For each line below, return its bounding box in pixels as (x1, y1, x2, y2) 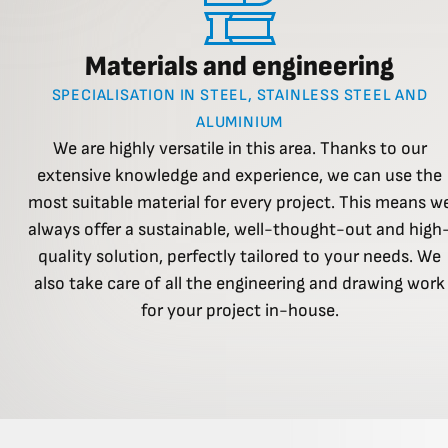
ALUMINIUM (196, 113, 284, 133)
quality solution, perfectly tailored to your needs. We (38, 246, 442, 268)
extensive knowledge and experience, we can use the (37, 165, 443, 187)
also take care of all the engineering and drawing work (34, 273, 446, 295)
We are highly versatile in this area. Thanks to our (52, 138, 427, 160)
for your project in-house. (140, 300, 339, 322)
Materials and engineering (85, 50, 395, 84)
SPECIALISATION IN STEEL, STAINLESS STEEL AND (51, 86, 428, 106)
